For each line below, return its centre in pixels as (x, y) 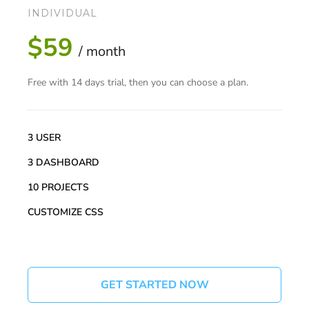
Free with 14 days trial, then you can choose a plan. (138, 83)
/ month (102, 52)
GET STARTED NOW (154, 285)
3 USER (44, 138)
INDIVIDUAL (62, 13)
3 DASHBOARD (63, 163)
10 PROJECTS (58, 188)
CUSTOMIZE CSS (66, 212)
